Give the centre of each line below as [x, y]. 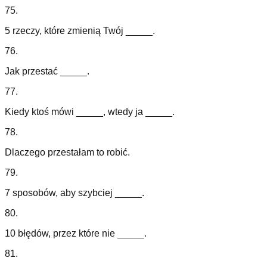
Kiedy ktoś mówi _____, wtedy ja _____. [90, 112]
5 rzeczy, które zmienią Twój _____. [80, 31]
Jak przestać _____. [47, 72]
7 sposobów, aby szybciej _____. [74, 193]
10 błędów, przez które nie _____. [76, 234]
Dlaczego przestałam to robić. [67, 153]
